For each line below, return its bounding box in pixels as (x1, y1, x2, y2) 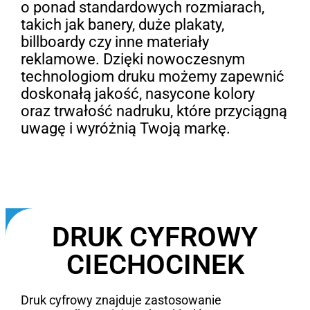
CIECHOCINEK (66, 248, 244, 281)
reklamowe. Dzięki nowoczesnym (20, 50, 245, 68)
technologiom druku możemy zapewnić (20, 67, 284, 85)
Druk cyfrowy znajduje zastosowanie (20, 292, 221, 307)
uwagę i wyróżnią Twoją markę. (20, 119, 230, 137)
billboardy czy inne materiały (20, 33, 209, 51)
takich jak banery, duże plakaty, (20, 15, 224, 33)
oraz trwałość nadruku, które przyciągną (20, 102, 287, 120)
